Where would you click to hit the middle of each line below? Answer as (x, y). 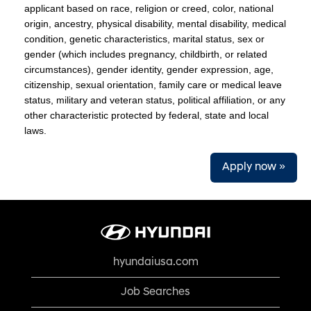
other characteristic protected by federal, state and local (146, 115)
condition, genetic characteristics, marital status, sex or (144, 39)
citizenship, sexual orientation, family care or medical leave (153, 85)
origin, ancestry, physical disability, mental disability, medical (155, 24)
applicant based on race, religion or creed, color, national (149, 8)
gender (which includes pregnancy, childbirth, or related (146, 54)
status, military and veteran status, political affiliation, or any (155, 100)
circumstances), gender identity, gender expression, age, (149, 69)
